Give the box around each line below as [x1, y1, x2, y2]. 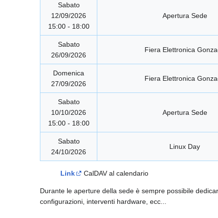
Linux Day [169, 143, 200, 151]
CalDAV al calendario [82, 169, 148, 178]
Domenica [53, 69, 84, 77]
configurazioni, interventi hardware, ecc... [40, 198, 166, 206]
